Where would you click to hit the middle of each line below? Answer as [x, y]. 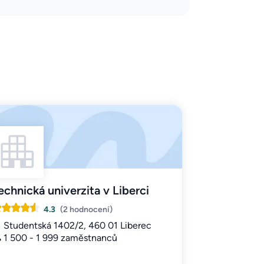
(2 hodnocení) [86, 210]
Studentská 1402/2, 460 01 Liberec [77, 226]
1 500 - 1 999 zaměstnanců [60, 238]
